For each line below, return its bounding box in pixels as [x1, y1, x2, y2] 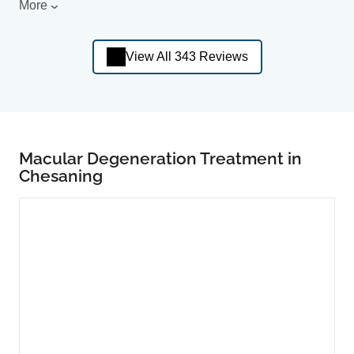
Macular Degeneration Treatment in [19, 148, 302, 168]
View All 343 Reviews [125, 50, 248, 64]
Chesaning [19, 165, 103, 186]
